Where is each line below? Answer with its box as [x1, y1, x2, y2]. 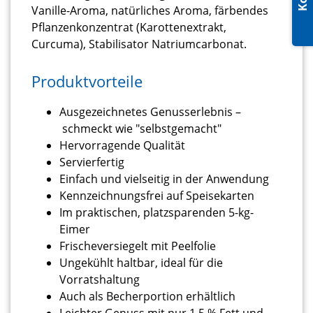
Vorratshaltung [59, 271, 140, 287]
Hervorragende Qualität [59, 137, 185, 153]
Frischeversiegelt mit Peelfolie [59, 238, 216, 254]
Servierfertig [59, 154, 124, 170]
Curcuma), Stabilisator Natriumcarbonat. [31, 36, 247, 52]
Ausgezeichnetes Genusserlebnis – [59, 103, 241, 119]
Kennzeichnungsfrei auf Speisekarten [59, 187, 254, 203]
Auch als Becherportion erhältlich [59, 288, 235, 304]
